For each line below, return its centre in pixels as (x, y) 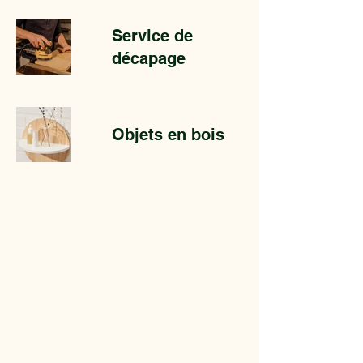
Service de (152, 36)
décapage (149, 58)
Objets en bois (168, 135)
